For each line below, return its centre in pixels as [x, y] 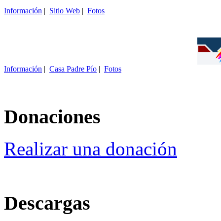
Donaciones [52, 117]
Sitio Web [65, 11]
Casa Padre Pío [73, 69]
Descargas [47, 203]
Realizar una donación [91, 148]
